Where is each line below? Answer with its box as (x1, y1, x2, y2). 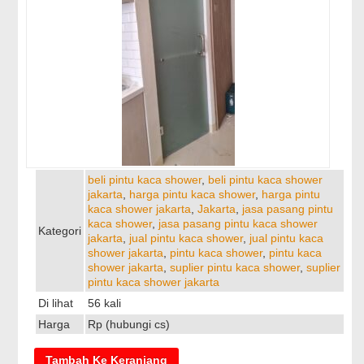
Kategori (38, 224, 82, 237)
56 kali (88, 297, 122, 310)
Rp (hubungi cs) (88, 318, 171, 331)
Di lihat (38, 297, 74, 310)
